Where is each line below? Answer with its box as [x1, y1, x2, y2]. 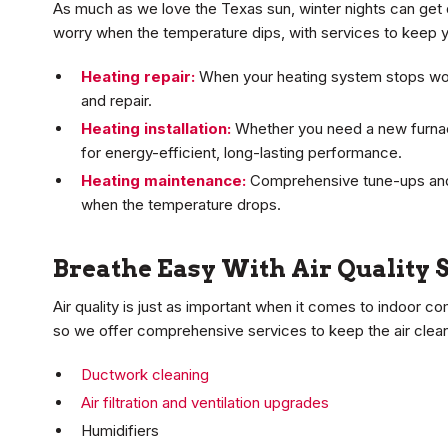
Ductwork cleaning [81, 365, 209, 385]
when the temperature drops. [81, 195, 281, 215]
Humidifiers [81, 421, 159, 441]
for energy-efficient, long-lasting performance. [81, 143, 402, 163]
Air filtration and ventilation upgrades [81, 393, 329, 413]
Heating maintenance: [81, 171, 246, 191]
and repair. [81, 91, 152, 111]
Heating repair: [81, 67, 195, 87]
